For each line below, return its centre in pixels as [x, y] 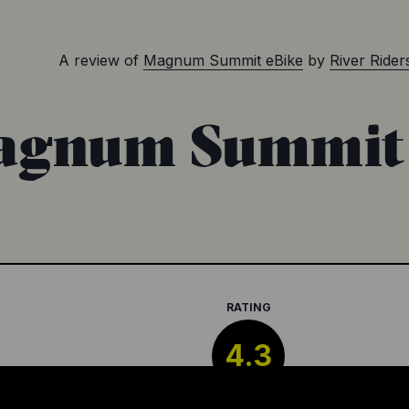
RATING [248, 308]
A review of [99, 61]
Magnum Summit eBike [223, 61]
